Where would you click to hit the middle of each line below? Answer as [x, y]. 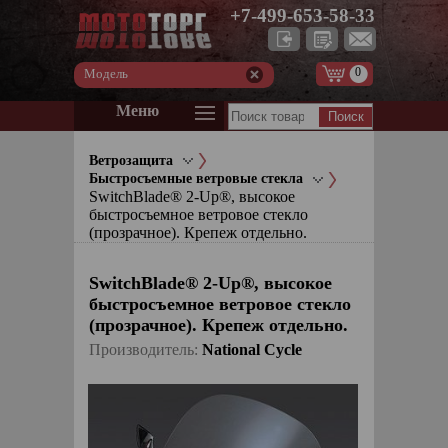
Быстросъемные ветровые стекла [196, 179]
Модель [106, 74]
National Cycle [252, 349]
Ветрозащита [131, 160]
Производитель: [145, 349]
